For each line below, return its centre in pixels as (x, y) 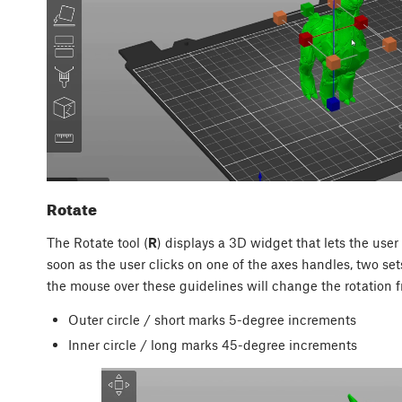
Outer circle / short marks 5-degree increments (212, 319)
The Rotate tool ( (97, 242)
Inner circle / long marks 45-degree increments (212, 345)
